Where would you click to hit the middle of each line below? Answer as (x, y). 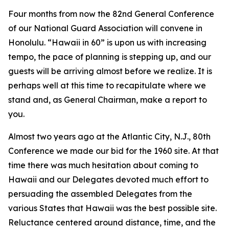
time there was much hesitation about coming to (103, 165)
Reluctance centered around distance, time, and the (112, 222)
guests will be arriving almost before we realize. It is (110, 71)
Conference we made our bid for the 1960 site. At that (113, 151)
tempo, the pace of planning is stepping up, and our (110, 57)
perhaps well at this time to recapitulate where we (107, 85)
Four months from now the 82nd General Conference (111, 14)
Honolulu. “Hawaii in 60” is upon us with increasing (107, 42)
